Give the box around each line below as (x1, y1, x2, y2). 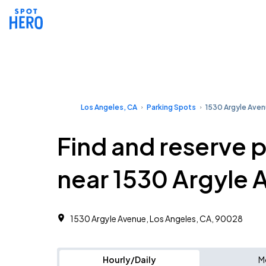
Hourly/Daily (103, 254, 156, 265)
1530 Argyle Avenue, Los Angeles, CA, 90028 (70, 213, 243, 224)
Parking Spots (147, 103, 196, 112)
